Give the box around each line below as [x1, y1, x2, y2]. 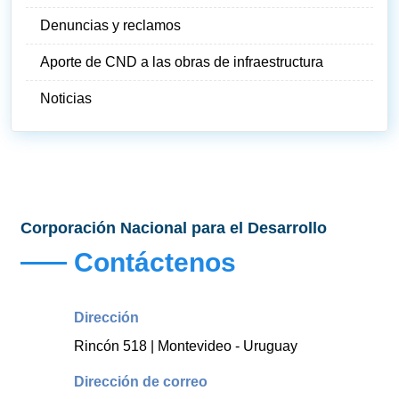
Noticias [40, 90, 92, 106]
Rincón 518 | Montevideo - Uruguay [74, 338, 298, 354]
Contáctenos [74, 247, 237, 277]
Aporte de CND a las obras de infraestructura [40, 53, 323, 69]
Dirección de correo [74, 373, 208, 389]
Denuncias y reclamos [40, 17, 181, 33]
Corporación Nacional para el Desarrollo [20, 218, 328, 237]
